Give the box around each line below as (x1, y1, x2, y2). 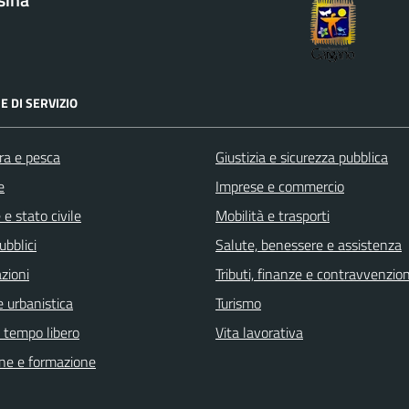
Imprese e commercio (215, 174, 344, 197)
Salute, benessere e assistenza (215, 233, 402, 256)
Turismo (215, 291, 261, 314)
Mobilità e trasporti (215, 204, 330, 226)
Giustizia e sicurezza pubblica (215, 145, 388, 168)
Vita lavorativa (215, 320, 303, 343)
